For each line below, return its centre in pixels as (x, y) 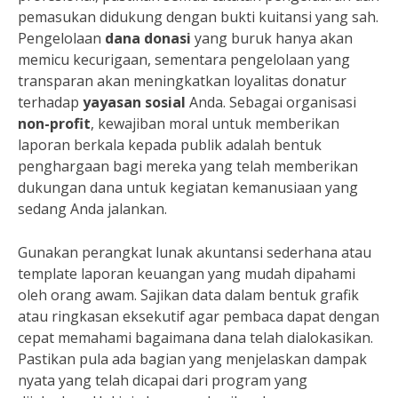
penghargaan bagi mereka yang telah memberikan (188, 167)
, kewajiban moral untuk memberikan (215, 124)
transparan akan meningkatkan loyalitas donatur (182, 81)
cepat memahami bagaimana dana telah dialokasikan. (195, 338)
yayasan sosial (134, 103)
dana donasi (148, 39)
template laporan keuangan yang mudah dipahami (187, 274)
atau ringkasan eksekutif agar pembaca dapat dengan (199, 317)
